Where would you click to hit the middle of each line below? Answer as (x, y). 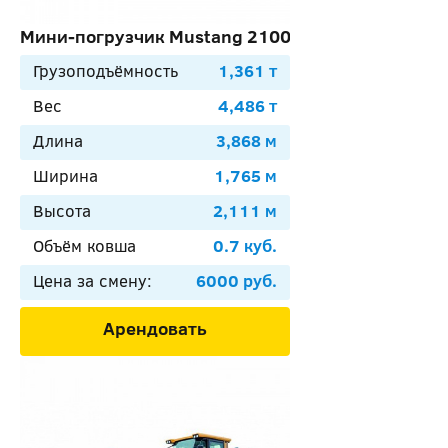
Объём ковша (84, 245)
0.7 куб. (245, 245)
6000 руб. (236, 280)
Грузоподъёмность (105, 70)
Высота (62, 210)
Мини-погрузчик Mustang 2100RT (166, 36)
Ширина (65, 175)
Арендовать (155, 328)
